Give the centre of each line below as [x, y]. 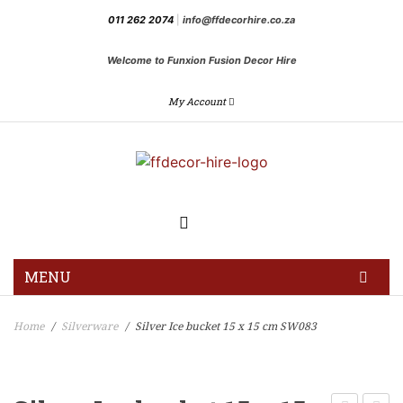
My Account [197, 101]
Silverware [90, 326]
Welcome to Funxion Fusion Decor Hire [201, 60]
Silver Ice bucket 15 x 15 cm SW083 [224, 326]
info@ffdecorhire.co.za [239, 20]
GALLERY [50, 354]
